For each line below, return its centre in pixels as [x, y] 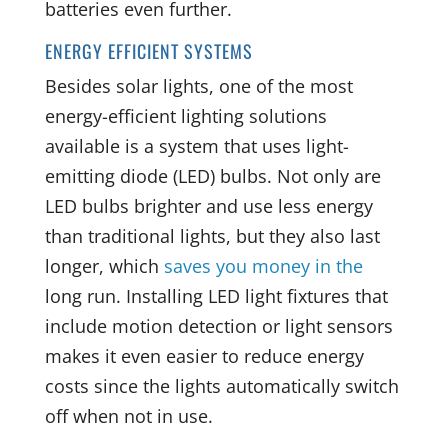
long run [80, 295]
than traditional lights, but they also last [212, 235]
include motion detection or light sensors [218, 325]
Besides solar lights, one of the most [198, 85]
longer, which [104, 265]
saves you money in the [263, 265]
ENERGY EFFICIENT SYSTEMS [148, 50]
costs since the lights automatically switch [221, 385]
